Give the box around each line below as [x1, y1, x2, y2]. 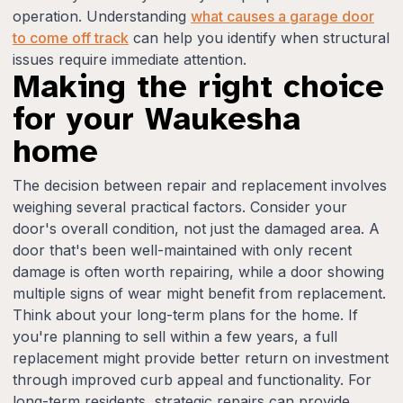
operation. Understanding [13, 6, 191, 25]
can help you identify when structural [129, 28, 390, 47]
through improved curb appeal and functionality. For [13, 370, 372, 389]
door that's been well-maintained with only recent [13, 240, 352, 259]
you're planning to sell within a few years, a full [13, 327, 337, 345]
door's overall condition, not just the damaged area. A [13, 219, 380, 237]
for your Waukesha [13, 98, 300, 139]
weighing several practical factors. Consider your [13, 197, 347, 216]
